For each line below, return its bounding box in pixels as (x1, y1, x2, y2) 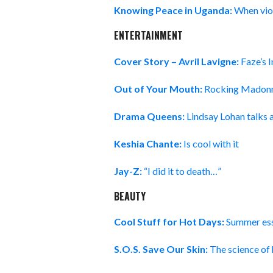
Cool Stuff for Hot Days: (114, 216, 226, 228)
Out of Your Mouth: (114, 82, 204, 94)
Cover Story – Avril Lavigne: (114, 55, 239, 67)
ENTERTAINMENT (114, 28, 183, 43)
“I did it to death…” (142, 165, 221, 177)
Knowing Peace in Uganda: (114, 4, 232, 16)
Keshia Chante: (114, 137, 183, 149)
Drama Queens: (114, 110, 186, 122)
